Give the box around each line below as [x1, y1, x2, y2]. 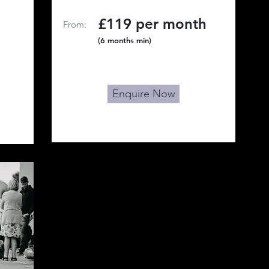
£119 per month [98, 15, 207, 32]
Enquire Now [112, 87, 175, 100]
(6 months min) [98, 35, 151, 45]
